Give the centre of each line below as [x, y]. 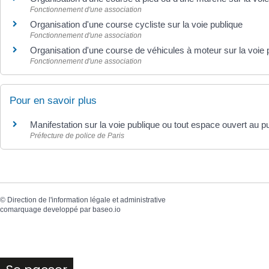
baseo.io [107, 210]
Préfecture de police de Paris [77, 135]
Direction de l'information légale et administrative [86, 200]
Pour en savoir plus [53, 100]
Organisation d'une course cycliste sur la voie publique [136, 24]
